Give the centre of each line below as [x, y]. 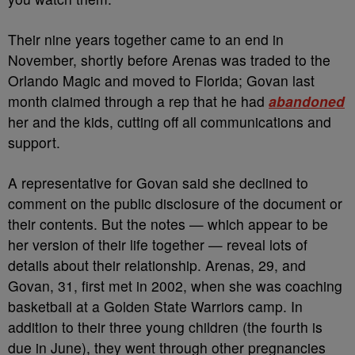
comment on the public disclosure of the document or [175, 203]
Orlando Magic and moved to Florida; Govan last [161, 80]
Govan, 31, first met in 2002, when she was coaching [175, 286]
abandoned [307, 101]
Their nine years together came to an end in [146, 39]
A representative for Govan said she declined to [158, 183]
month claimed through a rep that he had [138, 101]
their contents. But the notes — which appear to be [168, 224]
